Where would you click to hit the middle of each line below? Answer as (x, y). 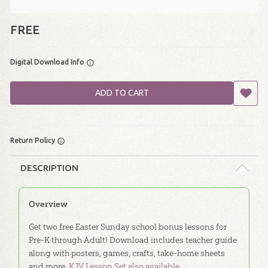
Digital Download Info (48, 62)
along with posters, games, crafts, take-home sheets (127, 253)
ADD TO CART (122, 93)
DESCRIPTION (50, 167)
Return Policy (33, 141)
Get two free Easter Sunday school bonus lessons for (127, 226)
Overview (48, 204)
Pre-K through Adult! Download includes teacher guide (133, 240)
